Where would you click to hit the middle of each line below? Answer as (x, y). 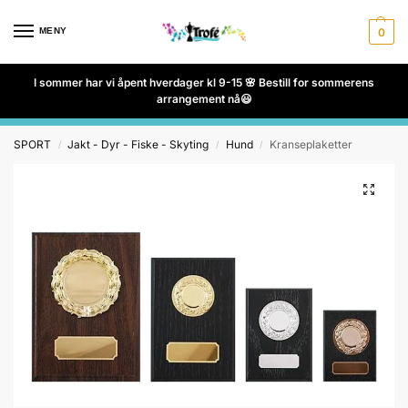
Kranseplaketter (311, 144)
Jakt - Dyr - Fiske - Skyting (138, 144)
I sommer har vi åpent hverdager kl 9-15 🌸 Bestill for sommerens (204, 82)
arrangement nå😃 (204, 99)
